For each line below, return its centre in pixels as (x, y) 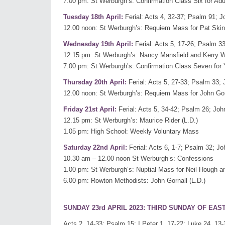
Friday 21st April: (90, 109)
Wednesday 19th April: (98, 44)
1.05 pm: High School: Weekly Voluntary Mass (131, 132)
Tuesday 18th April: (93, 17)
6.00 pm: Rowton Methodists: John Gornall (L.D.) (134, 181)
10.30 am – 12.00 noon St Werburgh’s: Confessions (138, 159)
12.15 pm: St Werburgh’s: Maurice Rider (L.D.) (131, 121)
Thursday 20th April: (95, 82)
